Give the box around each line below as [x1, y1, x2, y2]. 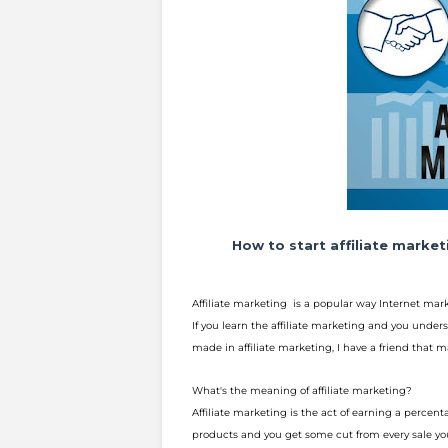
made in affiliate [192, 341, 278, 354]
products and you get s [192, 428, 310, 441]
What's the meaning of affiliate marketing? [192, 384, 412, 397]
